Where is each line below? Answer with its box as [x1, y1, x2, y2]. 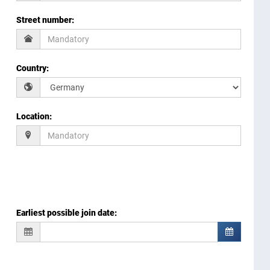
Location [16, 111, 50, 122]
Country [16, 63, 47, 74]
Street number [16, 15, 72, 25]
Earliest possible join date [16, 208, 115, 218]
